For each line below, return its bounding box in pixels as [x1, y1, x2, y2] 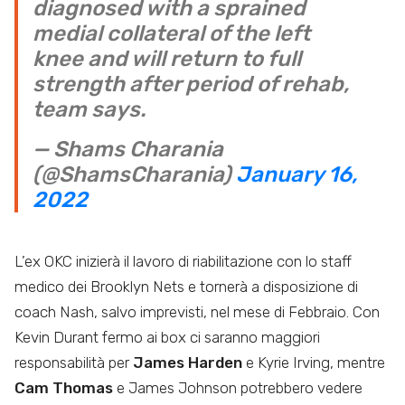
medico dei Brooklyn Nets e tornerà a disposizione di [14, 277, 358, 296]
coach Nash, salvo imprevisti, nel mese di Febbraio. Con [14, 302, 380, 321]
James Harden [129, 353, 242, 372]
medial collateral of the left [33, 20, 310, 46]
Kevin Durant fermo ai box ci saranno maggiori [14, 327, 320, 346]
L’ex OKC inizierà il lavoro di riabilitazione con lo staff [14, 251, 352, 270]
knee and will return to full [33, 45, 301, 71]
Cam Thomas [14, 378, 113, 397]
